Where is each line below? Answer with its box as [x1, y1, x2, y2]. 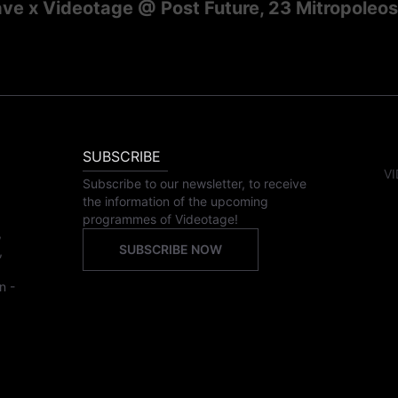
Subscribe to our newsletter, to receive [83, 176, 307, 192]
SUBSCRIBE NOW [119, 242, 223, 258]
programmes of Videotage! [83, 211, 239, 227]
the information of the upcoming [83, 194, 269, 210]
